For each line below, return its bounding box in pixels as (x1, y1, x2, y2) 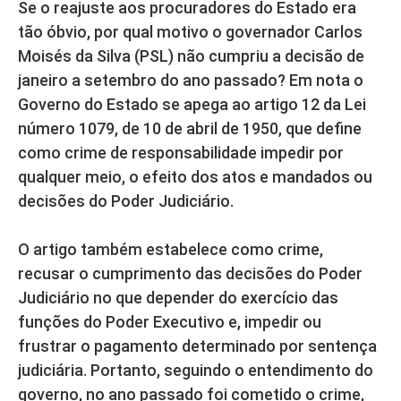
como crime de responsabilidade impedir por (18, 143, 344, 163)
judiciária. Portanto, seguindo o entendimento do (18, 361, 373, 380)
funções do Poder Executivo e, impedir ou (18, 312, 321, 332)
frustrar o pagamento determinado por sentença (18, 337, 377, 356)
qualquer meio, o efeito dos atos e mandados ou (18, 167, 372, 187)
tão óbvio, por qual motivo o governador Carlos (18, 22, 363, 42)
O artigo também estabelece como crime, (18, 240, 323, 260)
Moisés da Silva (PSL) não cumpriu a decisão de (18, 47, 364, 66)
